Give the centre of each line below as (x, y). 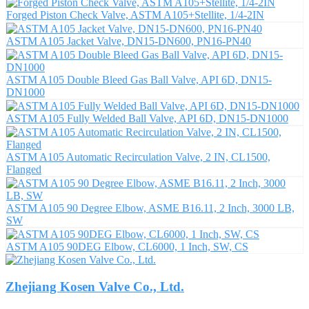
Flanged (24, 170)
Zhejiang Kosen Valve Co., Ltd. (95, 287)
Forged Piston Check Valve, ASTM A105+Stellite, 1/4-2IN (135, 15)
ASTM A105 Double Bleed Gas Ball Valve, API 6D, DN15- (139, 80)
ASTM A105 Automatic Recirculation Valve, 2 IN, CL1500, (138, 157)
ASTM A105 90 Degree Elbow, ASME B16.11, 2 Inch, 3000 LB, (150, 208)
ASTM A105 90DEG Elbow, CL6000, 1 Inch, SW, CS (127, 247)
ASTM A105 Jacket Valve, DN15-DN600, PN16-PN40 (129, 41)
